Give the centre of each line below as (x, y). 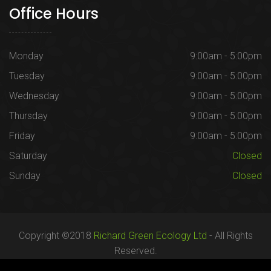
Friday (22, 136)
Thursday (28, 116)
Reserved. (135, 251)
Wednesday (34, 96)
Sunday (25, 176)
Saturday (28, 156)
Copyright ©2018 (56, 236)
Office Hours (54, 14)
